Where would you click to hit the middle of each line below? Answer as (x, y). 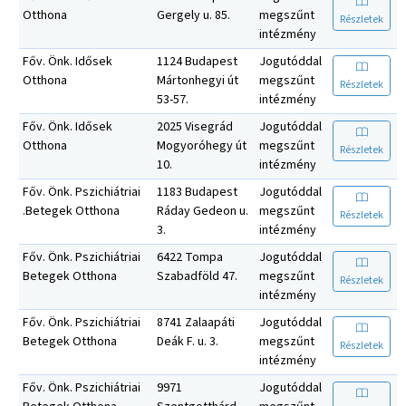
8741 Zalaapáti (196, 322)
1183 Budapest (197, 192)
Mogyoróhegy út (202, 145)
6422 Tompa (190, 257)
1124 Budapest (197, 61)
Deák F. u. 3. (188, 341)
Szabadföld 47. (197, 276)
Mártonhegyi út (198, 80)
